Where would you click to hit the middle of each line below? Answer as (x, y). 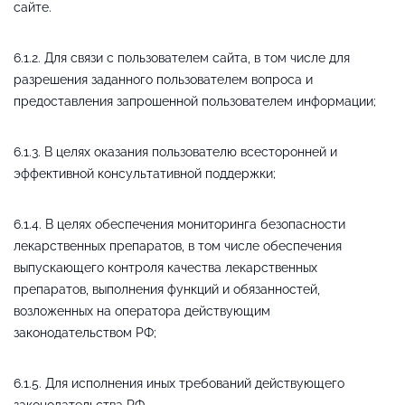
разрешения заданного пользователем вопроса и (163, 79)
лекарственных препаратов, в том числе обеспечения (178, 245)
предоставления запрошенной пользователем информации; (195, 101)
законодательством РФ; (85, 332)
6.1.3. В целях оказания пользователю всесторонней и (175, 151)
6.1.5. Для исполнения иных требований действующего (179, 383)
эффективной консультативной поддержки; (145, 173)
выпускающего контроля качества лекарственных (165, 267)
